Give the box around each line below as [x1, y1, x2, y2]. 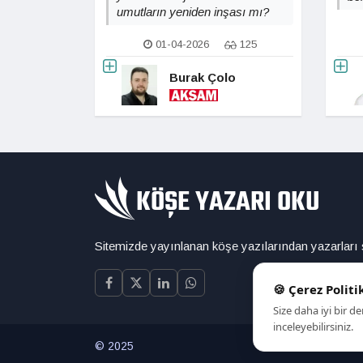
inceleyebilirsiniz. [273, 319, 353, 334]
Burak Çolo [169, 70, 236, 84]
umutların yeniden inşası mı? [117, 5, 269, 19]
